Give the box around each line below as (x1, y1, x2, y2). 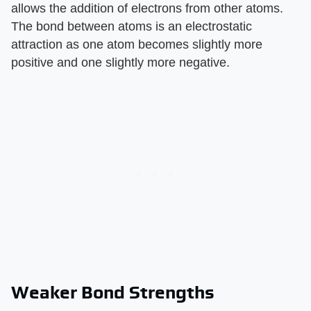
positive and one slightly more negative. (11, 56, 230, 70)
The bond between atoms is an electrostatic (11, 19, 252, 34)
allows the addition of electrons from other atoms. (11, 1, 283, 16)
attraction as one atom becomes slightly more (11, 37, 262, 52)
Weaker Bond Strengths (11, 282, 215, 303)
